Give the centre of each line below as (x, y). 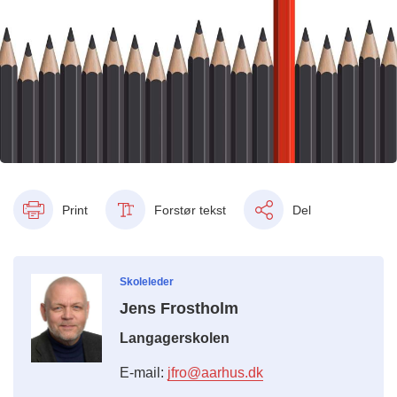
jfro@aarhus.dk (215, 373)
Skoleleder (147, 282)
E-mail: (144, 373)
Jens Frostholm (179, 309)
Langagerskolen (175, 339)
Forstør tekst (190, 210)
